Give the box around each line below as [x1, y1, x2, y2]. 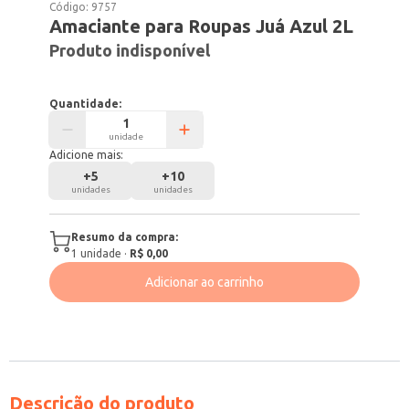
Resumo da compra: [71, 231, 179, 243]
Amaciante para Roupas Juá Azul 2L [49, 16, 354, 37]
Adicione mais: [49, 149, 124, 161]
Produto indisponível [49, 41, 211, 59]
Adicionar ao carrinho [145, 275, 264, 289]
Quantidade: [49, 98, 122, 110]
